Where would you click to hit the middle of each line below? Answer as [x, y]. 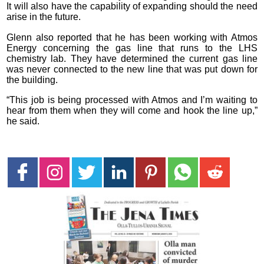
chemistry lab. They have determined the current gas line [132, 58]
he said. [23, 121]
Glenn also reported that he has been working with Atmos [132, 37]
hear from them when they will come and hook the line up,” [132, 111]
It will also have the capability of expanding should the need [132, 6]
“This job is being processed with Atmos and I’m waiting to [132, 100]
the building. [32, 80]
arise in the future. [44, 17]
